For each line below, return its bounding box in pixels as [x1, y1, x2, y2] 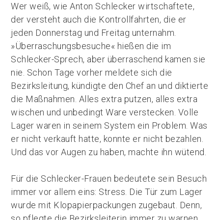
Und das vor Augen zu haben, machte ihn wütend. [11, 147, 207, 157]
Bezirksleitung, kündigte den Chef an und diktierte [11, 81, 209, 91]
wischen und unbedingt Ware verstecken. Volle [11, 107, 199, 117]
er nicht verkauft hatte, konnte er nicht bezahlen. [11, 134, 204, 144]
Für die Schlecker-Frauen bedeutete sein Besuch [11, 173, 207, 184]
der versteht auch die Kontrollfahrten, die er [11, 14, 187, 25]
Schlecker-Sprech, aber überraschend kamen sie [11, 54, 206, 64]
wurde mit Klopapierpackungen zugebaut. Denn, [11, 200, 202, 210]
